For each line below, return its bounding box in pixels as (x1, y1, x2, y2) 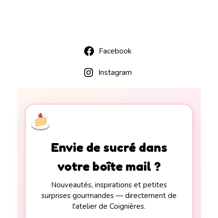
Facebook (98, 45, 131, 56)
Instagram (98, 67, 132, 78)
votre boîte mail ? (57, 159, 161, 174)
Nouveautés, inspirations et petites (51, 180, 167, 190)
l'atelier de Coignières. (73, 201, 145, 212)
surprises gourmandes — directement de (41, 191, 177, 201)
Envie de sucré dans (51, 140, 167, 155)
